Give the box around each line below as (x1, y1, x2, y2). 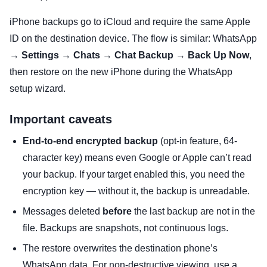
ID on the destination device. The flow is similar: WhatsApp (10, 33, 257, 44)
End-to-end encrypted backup (23, 136, 158, 147)
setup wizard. (10, 83, 66, 94)
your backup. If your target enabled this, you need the (23, 169, 245, 180)
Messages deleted (23, 206, 103, 217)
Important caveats (10, 113, 112, 126)
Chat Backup (114, 50, 173, 61)
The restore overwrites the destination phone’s (23, 243, 218, 254)
